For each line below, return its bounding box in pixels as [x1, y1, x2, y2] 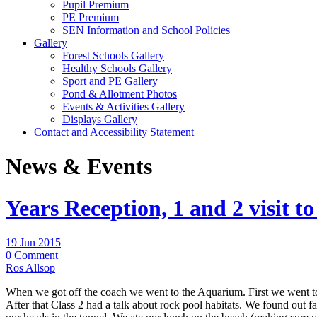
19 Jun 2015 [6, 236, 61, 249]
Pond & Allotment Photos [62, 88, 177, 100]
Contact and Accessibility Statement [34, 126, 194, 138]
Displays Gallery [62, 113, 137, 125]
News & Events [6, 154, 152, 180]
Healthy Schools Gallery [62, 62, 172, 74]
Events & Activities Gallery [62, 100, 185, 113]
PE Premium [62, 11, 119, 23]
